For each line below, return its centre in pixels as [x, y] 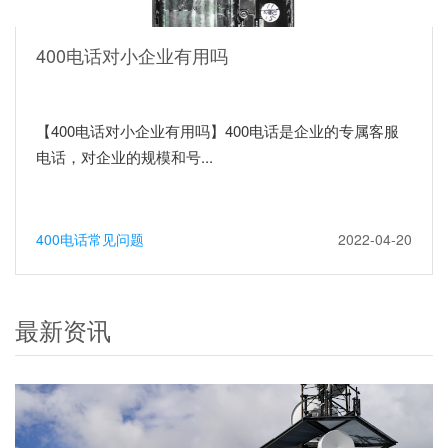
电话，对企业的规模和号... [124, 156]
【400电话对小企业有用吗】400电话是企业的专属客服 [217, 130]
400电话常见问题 [90, 238]
